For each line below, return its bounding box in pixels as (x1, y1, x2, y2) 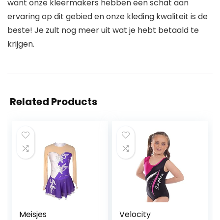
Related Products (10, 95, 97, 109)
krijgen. (7, 38, 34, 50)
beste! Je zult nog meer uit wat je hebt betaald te (7, 25, 199, 36)
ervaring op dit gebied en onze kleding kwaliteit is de (7, 11, 208, 23)
